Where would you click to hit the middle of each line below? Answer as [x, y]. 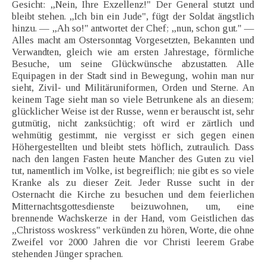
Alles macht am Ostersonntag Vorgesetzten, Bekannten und [133, 40]
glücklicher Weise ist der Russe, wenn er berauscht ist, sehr [133, 112]
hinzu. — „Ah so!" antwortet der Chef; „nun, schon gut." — [133, 28]
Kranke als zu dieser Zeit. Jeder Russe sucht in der [133, 183]
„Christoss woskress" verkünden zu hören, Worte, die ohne [133, 230]
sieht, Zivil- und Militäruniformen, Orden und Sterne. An [133, 88]
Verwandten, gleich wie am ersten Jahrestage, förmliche [133, 52]
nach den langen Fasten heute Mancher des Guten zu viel [133, 159]
